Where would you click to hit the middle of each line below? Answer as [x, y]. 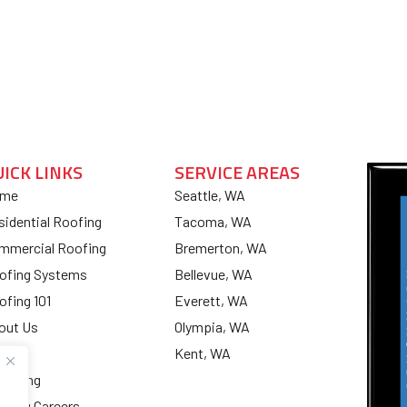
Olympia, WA [212, 326]
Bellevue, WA [213, 273]
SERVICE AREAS [237, 172]
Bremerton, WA [221, 247]
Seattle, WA [210, 194]
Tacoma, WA [213, 221]
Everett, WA [211, 300]
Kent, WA [203, 352]
